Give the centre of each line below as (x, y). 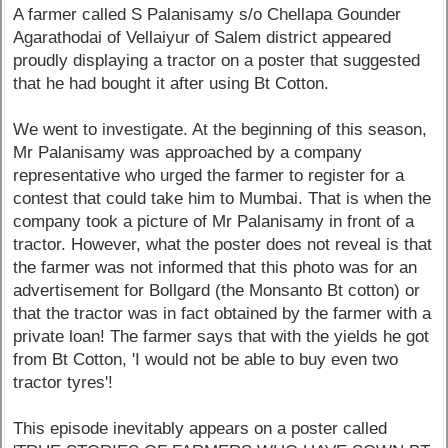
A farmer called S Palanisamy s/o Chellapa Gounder (207, 14)
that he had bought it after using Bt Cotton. (171, 83)
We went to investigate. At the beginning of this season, (220, 129)
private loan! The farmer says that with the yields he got (221, 336)
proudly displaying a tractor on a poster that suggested (217, 60)
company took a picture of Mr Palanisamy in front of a (214, 221)
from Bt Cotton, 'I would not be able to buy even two (206, 359)
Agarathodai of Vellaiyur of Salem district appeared (202, 37)
